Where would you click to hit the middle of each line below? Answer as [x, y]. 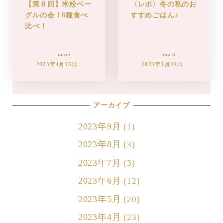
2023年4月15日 [57, 64]
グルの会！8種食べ [56, 15]
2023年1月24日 [162, 64]
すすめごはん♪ [154, 15]
